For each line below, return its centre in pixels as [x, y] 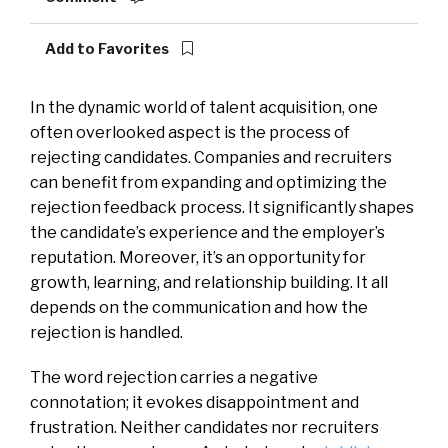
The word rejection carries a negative [174, 377]
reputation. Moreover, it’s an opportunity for [198, 257]
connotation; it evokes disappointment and [194, 402]
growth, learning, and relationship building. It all [209, 282]
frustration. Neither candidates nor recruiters [204, 427]
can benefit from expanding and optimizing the [208, 182]
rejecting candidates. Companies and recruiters [211, 157]
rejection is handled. [106, 332]
